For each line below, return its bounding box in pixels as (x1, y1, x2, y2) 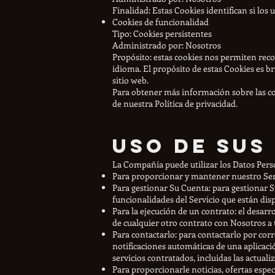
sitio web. (112, 74, 149, 86)
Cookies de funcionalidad (112, 15, 209, 28)
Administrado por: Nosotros (112, 39, 221, 51)
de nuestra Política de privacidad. (112, 97, 238, 109)
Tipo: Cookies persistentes (112, 27, 212, 39)
